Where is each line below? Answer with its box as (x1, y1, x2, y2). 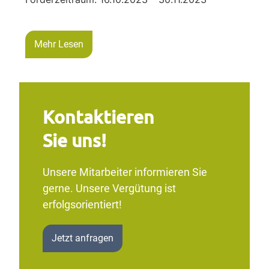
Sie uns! (42, 128, 106, 152)
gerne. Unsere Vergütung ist (42, 182, 176, 195)
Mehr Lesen (34, 38, 84, 50)
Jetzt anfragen (51, 232, 113, 244)
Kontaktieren (42, 105, 154, 128)
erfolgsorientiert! (42, 198, 122, 211)
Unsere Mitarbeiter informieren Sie (42, 166, 207, 179)
